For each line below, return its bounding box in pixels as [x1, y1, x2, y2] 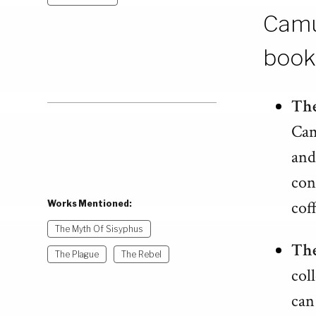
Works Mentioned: [47, 198, 133, 209]
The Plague [55, 249, 99, 260]
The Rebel [121, 249, 162, 260]
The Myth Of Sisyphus [55, 224, 144, 235]
